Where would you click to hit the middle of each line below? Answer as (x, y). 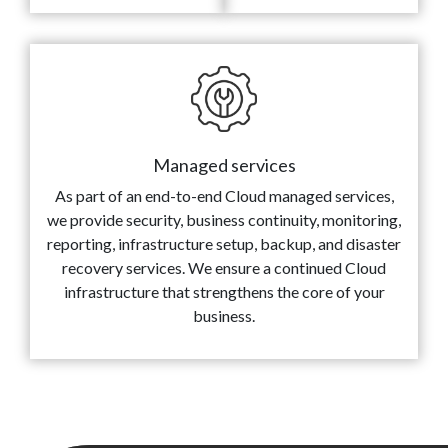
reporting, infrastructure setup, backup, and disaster (224, 244)
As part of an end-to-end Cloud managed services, (224, 196)
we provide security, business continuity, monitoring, (224, 220)
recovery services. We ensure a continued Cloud (224, 268)
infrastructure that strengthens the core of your (224, 292)
